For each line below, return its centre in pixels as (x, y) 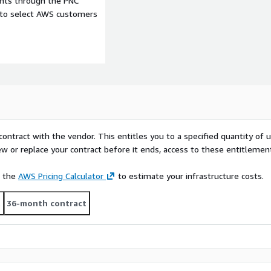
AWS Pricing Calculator (61, 176)
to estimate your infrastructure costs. (190, 176)
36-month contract (47, 203)
